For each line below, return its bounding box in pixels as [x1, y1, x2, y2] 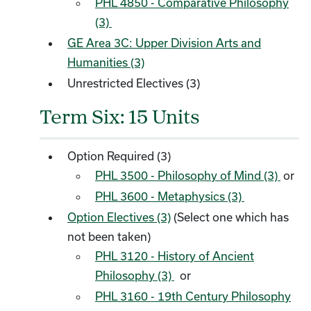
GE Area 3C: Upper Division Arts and [67, 36, 261, 49]
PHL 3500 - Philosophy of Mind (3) [95, 169, 280, 182]
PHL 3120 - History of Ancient [95, 249, 254, 262]
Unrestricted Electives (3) [67, 76, 200, 90]
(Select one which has [171, 210, 289, 224]
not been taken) [67, 230, 151, 243]
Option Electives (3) [67, 210, 171, 224]
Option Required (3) [67, 149, 171, 162]
